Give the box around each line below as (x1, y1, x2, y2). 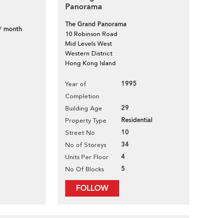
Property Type (65, 117, 107, 124)
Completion (65, 92, 99, 100)
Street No (65, 129, 95, 136)
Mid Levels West (65, 40, 112, 47)
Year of (65, 80, 86, 88)
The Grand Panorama (65, 20, 127, 29)
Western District (65, 50, 112, 57)
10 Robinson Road (65, 30, 117, 37)
